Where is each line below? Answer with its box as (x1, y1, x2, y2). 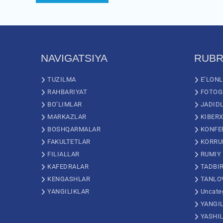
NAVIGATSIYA (41, 52, 108, 64)
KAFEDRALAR (47, 163, 89, 171)
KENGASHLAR (47, 175, 90, 183)
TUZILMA (47, 76, 76, 84)
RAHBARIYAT (47, 88, 87, 96)
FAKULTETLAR (47, 138, 91, 146)
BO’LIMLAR (47, 101, 82, 109)
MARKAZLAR (47, 113, 87, 121)
